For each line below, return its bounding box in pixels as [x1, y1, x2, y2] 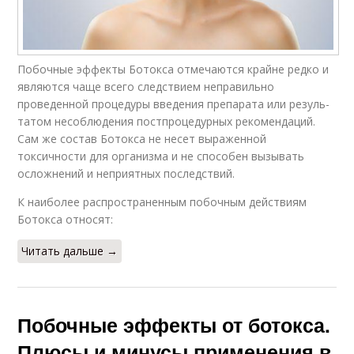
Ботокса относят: [17, 212, 114, 228]
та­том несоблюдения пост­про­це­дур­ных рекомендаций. [17, 114, 316, 130]
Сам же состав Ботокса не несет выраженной [17, 131, 267, 147]
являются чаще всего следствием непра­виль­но [17, 79, 275, 95]
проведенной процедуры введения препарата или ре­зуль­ [17, 96, 330, 112]
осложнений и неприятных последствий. [17, 166, 235, 182]
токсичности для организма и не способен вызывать [17, 149, 305, 164]
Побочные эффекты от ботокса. [17, 311, 331, 340]
